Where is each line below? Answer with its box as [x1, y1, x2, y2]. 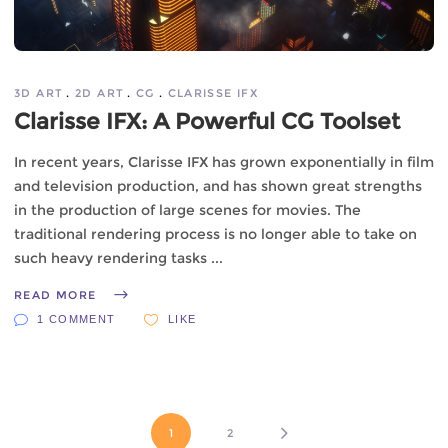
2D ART [75, 86, 124, 100]
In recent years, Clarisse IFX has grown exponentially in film [14, 153, 434, 171]
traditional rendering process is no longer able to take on [14, 225, 417, 243]
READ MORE [14, 287, 97, 302]
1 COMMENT [37, 313, 116, 326]
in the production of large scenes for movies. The [14, 201, 361, 219]
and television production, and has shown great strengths [14, 177, 422, 195]
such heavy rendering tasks [14, 249, 211, 267]
